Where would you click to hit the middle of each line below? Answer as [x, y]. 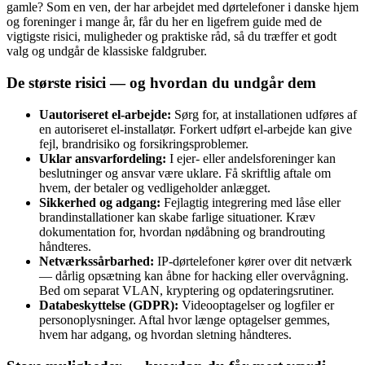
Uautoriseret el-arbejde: [105, 114]
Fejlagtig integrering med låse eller [251, 202]
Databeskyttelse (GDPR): [109, 305]
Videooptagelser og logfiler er [256, 305]
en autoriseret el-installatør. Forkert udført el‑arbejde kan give [196, 129]
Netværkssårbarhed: [97, 261]
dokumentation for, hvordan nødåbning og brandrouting [182, 231]
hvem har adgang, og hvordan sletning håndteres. [165, 334]
